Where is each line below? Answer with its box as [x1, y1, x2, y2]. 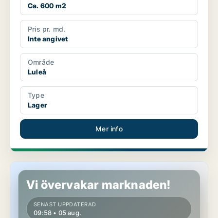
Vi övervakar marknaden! [26, 178, 171, 192]
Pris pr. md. [28, 25, 66, 34]
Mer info [95, 125, 123, 133]
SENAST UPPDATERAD [34, 201, 96, 208]
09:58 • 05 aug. [34, 209, 81, 217]
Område [28, 58, 54, 67]
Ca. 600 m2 [28, 1, 66, 10]
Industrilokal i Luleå [10, 162, 73, 171]
